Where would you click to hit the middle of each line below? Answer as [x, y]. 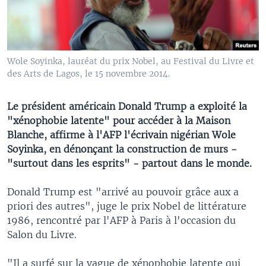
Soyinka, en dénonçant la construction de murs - [122, 149]
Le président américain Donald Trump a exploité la [127, 106]
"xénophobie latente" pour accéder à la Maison [119, 120]
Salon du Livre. [42, 234]
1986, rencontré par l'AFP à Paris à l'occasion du [121, 220]
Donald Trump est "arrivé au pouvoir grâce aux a [123, 191]
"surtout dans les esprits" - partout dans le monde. [129, 163]
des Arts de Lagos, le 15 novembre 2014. [88, 73]
